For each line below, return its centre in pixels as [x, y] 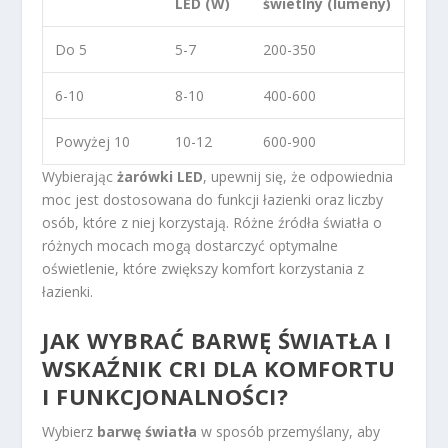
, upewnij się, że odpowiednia [298, 177]
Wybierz [70, 431]
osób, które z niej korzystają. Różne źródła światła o [212, 223]
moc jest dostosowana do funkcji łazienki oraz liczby [213, 200]
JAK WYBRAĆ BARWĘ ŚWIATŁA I [217, 339]
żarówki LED [160, 177]
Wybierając [80, 177]
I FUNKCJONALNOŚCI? [165, 395]
